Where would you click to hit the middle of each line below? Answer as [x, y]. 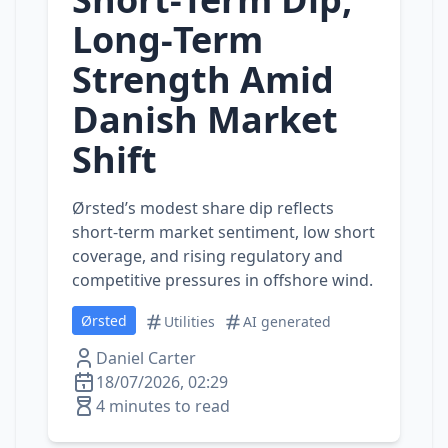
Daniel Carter [146, 358]
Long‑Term [167, 39]
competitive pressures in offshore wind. [222, 280]
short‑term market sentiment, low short [223, 232]
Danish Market [205, 119]
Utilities [189, 321]
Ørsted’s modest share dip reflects [203, 208]
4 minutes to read [163, 406]
